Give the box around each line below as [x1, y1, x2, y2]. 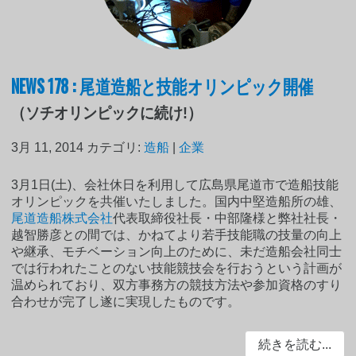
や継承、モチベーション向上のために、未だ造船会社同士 [11, 244, 342, 258]
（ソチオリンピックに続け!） [11, 103, 203, 122]
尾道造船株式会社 [11, 211, 114, 225]
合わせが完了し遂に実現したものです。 [11, 294, 241, 308]
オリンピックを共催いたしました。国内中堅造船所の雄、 [11, 194, 342, 208]
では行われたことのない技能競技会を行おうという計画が [11, 261, 342, 275]
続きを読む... [257, 337, 331, 351]
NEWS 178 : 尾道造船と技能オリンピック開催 [11, 70, 314, 99]
